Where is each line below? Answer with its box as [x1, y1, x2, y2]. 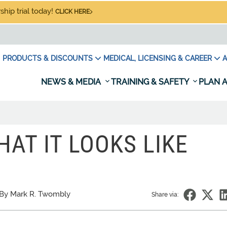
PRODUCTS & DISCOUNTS [3, 54, 93, 62]
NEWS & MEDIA [41, 77, 103, 87]
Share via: [152, 191, 178, 198]
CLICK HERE [55, 8, 90, 15]
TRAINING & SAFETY [111, 77, 191, 87]
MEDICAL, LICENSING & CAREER [103, 54, 212, 62]
